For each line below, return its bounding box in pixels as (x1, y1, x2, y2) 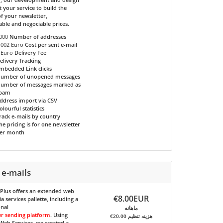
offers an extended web (11, 187, 75, 195)
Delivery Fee (14, 49, 47, 56)
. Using (50, 211, 68, 219)
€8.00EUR (113, 193, 149, 204)
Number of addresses (9, 33, 67, 40)
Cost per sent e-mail (25, 41, 78, 48)
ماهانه (124, 204, 138, 212)
